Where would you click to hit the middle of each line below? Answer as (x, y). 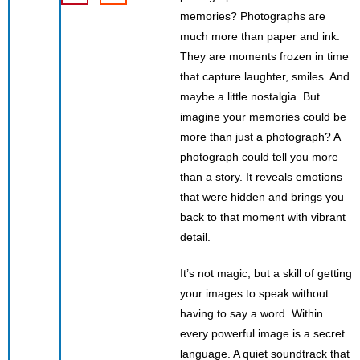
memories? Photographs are (253, 16)
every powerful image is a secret (262, 333)
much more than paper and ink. (260, 36)
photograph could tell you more (259, 156)
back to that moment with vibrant (263, 217)
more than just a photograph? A (260, 136)
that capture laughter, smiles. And (265, 76)
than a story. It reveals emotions (261, 176)
